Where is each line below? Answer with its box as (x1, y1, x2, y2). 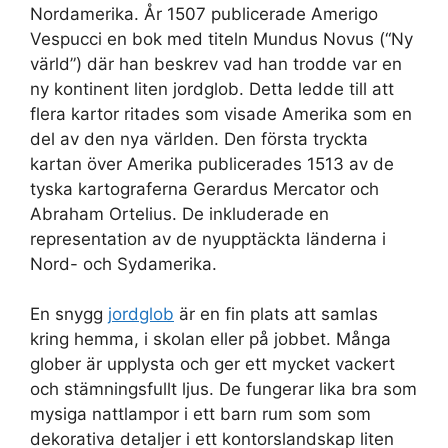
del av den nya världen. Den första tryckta (30, 128, 368, 149)
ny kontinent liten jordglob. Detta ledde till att (30, 78, 394, 99)
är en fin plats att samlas (174, 304, 378, 324)
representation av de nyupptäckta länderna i (30, 228, 386, 249)
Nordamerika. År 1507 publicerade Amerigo (30, 3, 378, 24)
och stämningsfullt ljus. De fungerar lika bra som (30, 379, 417, 399)
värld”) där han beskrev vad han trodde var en (30, 53, 402, 74)
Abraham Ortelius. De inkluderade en (30, 203, 329, 224)
